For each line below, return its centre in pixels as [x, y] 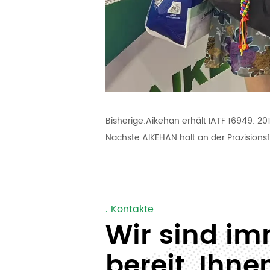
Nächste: [124, 138]
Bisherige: [126, 121]
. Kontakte [130, 209]
